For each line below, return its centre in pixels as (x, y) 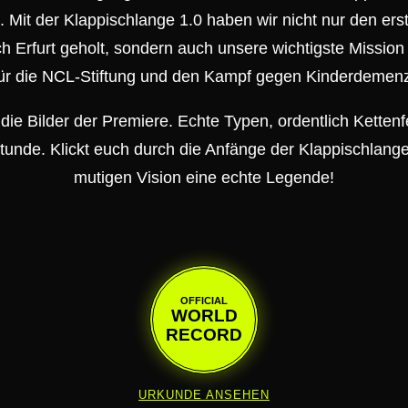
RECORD (204, 334)
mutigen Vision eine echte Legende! (204, 177)
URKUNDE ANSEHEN (204, 394)
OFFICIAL (204, 300)
